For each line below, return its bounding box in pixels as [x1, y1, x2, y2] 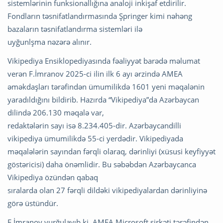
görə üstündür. [7, 198, 58, 209]
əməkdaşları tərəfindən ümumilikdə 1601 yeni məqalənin [7, 82, 205, 92]
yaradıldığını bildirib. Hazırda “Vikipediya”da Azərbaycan [7, 95, 199, 105]
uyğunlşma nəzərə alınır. [7, 37, 92, 47]
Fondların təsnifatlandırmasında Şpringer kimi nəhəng [7, 11, 192, 21]
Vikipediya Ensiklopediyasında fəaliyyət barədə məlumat [7, 56, 200, 66]
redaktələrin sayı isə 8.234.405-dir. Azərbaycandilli [7, 120, 181, 131]
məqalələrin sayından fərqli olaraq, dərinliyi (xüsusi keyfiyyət [7, 146, 216, 157]
